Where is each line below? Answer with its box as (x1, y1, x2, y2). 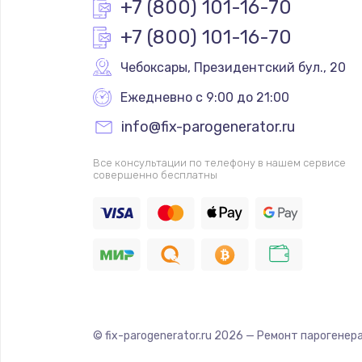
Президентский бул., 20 (193, 59, 346, 75)
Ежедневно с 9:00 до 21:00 (120, 89, 289, 105)
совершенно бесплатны (92, 168, 217, 181)
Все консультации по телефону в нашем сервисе (92, 156, 346, 169)
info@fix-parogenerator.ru (120, 117, 295, 136)
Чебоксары (120, 59, 187, 75)
